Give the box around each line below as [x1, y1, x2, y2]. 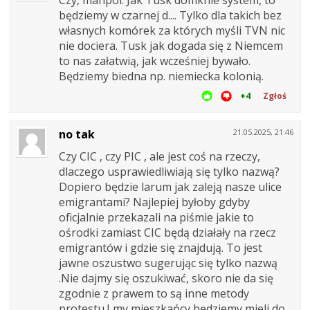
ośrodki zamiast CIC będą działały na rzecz [59, 225, 276, 241]
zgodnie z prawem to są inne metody [59, 286, 249, 302]
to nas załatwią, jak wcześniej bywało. [59, 53, 250, 69]
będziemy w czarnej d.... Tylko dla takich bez [59, 8, 282, 24]
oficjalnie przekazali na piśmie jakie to [59, 210, 254, 226]
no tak [59, 127, 95, 143]
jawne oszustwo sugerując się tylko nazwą [59, 255, 277, 271]
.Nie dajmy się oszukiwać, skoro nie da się [59, 271, 273, 286]
